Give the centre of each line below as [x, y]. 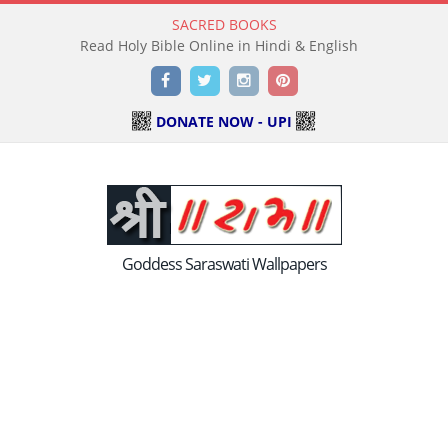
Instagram [280, 79]
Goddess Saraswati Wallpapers [224, 264]
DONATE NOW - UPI [224, 121]
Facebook [200, 79]
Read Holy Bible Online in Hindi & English [219, 46]
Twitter [233, 79]
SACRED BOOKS [224, 24]
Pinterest [315, 79]
